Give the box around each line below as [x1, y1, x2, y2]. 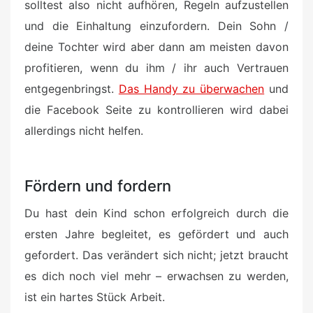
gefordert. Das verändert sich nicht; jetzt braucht [24, 248, 289, 263]
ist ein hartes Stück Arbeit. [24, 290, 165, 305]
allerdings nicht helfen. [24, 124, 143, 138]
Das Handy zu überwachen [118, 82, 265, 96]
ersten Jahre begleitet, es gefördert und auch [24, 227, 289, 242]
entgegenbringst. [24, 82, 119, 96]
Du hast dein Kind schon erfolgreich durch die [24, 206, 289, 221]
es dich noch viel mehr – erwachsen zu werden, [24, 269, 289, 284]
